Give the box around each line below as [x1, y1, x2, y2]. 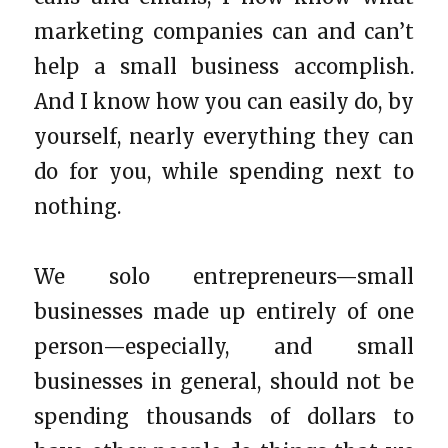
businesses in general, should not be [34, 368, 414, 394]
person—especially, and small [34, 333, 414, 359]
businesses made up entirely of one [34, 298, 414, 324]
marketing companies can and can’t [34, 18, 414, 44]
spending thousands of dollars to [34, 403, 414, 429]
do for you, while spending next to [34, 158, 414, 184]
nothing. [34, 193, 122, 219]
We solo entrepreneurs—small [34, 263, 414, 289]
